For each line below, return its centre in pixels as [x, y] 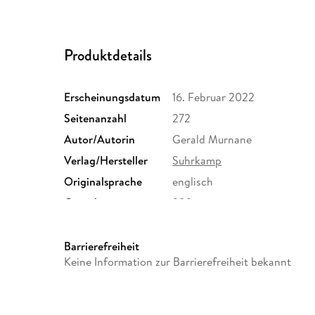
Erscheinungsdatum [112, 97]
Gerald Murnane [212, 139]
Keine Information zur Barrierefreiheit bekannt [178, 261]
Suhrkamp [197, 160]
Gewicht [85, 202]
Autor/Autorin [100, 139]
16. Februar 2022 [214, 97]
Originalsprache [103, 181]
